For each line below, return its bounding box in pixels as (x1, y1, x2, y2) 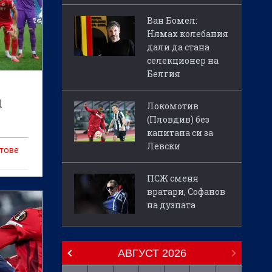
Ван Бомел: (147, 15, 197, 27)
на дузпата (147, 199, 195, 211)
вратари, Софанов (147, 186, 225, 198)
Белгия (147, 68, 180, 80)
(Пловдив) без (147, 114, 209, 126)
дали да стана (147, 41, 209, 53)
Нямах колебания (147, 28, 228, 40)
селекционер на (147, 55, 219, 67)
